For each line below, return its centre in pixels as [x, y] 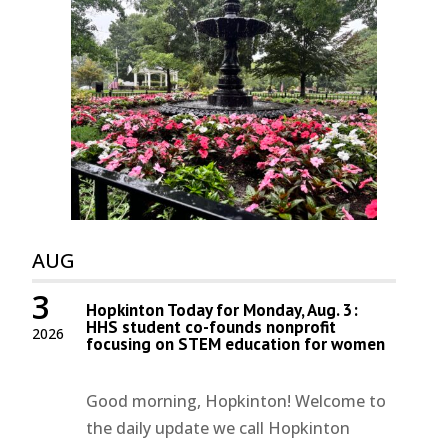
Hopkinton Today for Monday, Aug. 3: [222, 310]
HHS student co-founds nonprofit [211, 327]
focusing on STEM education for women [236, 344]
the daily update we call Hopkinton [218, 428]
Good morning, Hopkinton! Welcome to [236, 401]
